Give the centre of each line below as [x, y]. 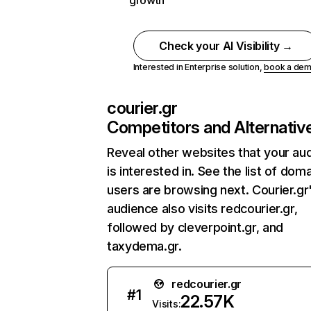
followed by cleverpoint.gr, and [195, 227]
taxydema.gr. [144, 246]
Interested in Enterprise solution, [199, 67]
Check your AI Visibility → [226, 46]
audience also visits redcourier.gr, [202, 209]
